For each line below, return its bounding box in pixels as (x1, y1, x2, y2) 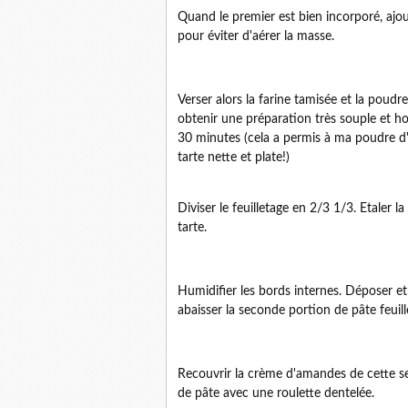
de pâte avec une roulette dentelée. (178, 387, 374, 401)
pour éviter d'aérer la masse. (178, 30, 334, 44)
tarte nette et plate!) (178, 151, 290, 165)
